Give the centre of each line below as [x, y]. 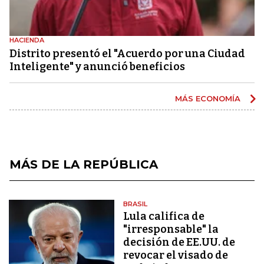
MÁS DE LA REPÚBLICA [84, 164]
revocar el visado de [176, 255]
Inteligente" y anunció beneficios [97, 66]
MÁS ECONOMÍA [209, 98]
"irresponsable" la [171, 229]
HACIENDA [27, 40]
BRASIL [136, 204]
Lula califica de [164, 216]
